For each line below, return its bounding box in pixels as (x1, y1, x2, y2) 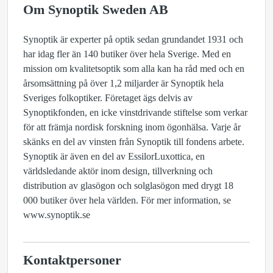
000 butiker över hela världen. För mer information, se (23, 195, 231, 205)
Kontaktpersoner (23, 253, 121, 268)
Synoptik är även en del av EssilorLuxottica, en (23, 151, 205, 161)
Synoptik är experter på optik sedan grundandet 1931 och (23, 34, 243, 44)
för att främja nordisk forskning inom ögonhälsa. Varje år (23, 122, 241, 132)
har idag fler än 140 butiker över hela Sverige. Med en (23, 49, 231, 59)
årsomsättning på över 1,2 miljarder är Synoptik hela (23, 78, 224, 88)
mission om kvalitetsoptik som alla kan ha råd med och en (23, 63, 244, 74)
